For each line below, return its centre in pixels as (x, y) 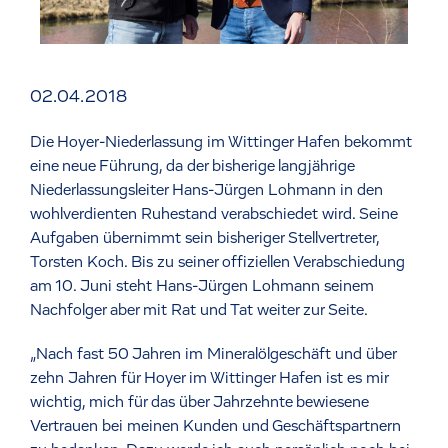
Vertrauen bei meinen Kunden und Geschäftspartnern (215, 425)
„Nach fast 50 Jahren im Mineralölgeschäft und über (213, 353)
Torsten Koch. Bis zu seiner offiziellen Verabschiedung (217, 261)
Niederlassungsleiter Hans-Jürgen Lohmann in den (206, 189)
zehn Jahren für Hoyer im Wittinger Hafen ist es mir (209, 377)
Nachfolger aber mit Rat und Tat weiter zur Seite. (199, 309)
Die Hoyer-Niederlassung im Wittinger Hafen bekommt (221, 141)
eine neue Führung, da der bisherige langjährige (192, 165)
